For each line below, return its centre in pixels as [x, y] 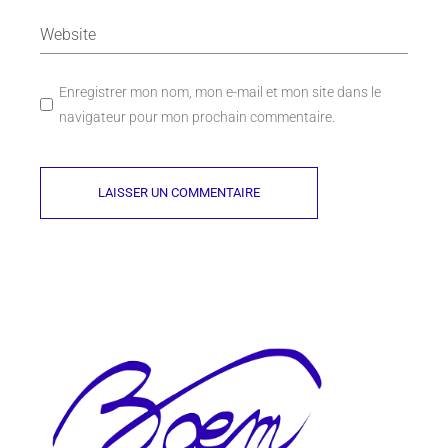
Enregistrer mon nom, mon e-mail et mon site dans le [220, 91]
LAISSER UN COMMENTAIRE [179, 192]
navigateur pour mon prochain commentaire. [197, 116]
